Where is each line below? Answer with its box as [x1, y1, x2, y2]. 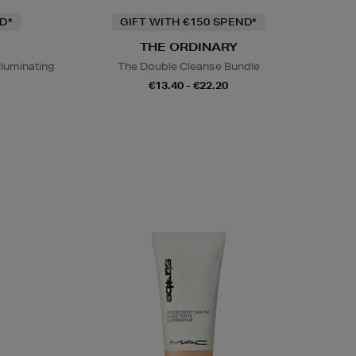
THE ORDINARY [139, 40, 238, 55]
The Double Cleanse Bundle [117, 60, 260, 74]
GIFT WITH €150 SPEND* [120, 15, 257, 29]
